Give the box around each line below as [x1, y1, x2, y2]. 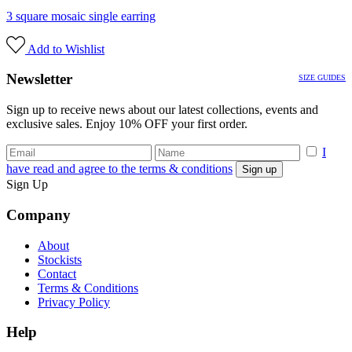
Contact [38, 266, 76, 280]
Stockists [38, 252, 82, 266]
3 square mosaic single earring [6, 9, 156, 23]
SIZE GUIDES [299, 72, 346, 82]
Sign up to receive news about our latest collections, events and [6, 103, 318, 117]
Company [6, 206, 71, 223]
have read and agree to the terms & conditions [6, 162, 233, 176]
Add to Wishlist [27, 42, 104, 56]
